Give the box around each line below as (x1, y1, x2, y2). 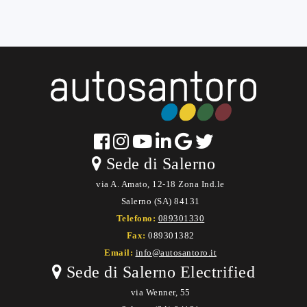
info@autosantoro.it (135, 247, 217, 258)
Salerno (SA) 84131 (121, 195, 200, 206)
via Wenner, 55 (130, 286, 191, 297)
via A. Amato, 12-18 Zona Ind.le (96, 178, 225, 189)
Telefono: (116, 212, 158, 223)
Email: (104, 247, 136, 258)
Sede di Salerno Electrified (62, 262, 256, 281)
